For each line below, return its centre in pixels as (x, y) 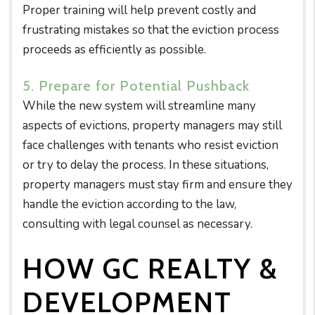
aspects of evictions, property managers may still (152, 126)
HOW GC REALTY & (150, 268)
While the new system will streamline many (139, 106)
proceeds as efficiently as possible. (114, 50)
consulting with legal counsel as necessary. (137, 224)
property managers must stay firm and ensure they (157, 185)
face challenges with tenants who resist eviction (150, 145)
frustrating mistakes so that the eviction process (151, 30)
